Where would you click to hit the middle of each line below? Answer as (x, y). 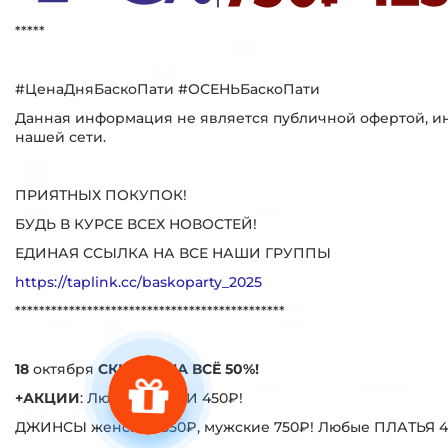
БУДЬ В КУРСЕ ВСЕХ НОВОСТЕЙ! (136, 223)
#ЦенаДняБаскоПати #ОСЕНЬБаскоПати (167, 88)
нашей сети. (60, 136)
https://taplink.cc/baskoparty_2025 (138, 281)
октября (63, 368)
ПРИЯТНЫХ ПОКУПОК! (101, 194)
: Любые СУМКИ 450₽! (161, 397)
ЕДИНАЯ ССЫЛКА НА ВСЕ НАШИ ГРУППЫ (173, 252)
